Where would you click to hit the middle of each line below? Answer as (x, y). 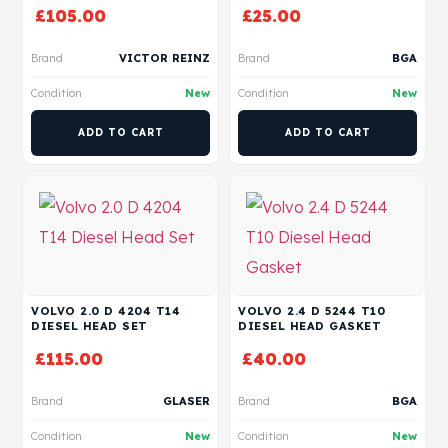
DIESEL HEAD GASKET (309, 326)
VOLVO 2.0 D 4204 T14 (105, 311)
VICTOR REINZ (164, 58)
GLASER (186, 401)
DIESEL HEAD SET (89, 326)
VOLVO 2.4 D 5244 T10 (311, 311)
